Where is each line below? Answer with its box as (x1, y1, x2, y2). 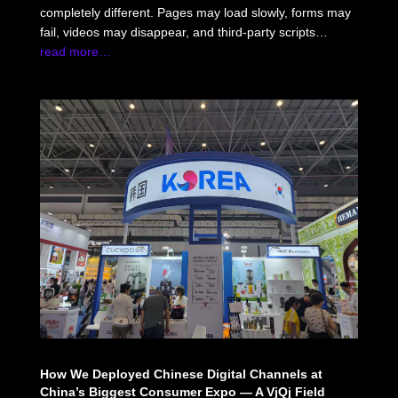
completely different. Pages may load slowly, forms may (39, 4, 351, 20)
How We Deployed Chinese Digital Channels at (39, 366, 322, 381)
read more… (39, 44, 111, 59)
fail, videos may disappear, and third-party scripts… (39, 24, 328, 39)
